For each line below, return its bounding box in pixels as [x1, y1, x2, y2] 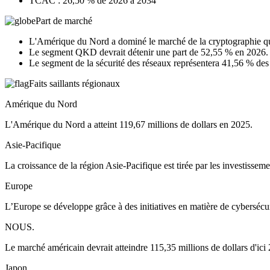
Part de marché [36, 16, 92, 27]
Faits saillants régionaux [29, 78, 120, 89]
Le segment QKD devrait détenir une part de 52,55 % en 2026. [29, 47, 268, 58]
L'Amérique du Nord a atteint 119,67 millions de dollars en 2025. [5, 119, 253, 130]
